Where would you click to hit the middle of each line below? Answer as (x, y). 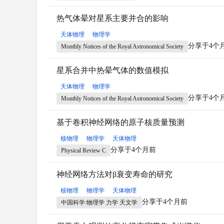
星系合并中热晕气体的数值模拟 (112, 70)
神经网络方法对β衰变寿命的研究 (114, 174)
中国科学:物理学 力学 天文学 (99, 202)
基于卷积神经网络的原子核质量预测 (120, 122)
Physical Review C (83, 150)
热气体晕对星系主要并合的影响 (112, 18)
